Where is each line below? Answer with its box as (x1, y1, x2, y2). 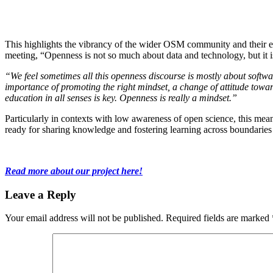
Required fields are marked (166, 213, 272, 224)
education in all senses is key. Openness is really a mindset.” (5, 92, 237, 103)
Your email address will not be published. (5, 213, 163, 224)
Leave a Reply (5, 188, 76, 201)
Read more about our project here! (5, 165, 143, 176)
